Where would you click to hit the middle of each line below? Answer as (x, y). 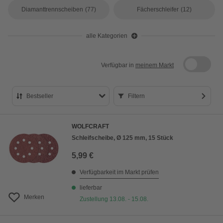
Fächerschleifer (158, 9)
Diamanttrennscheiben (53, 9)
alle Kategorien (107, 36)
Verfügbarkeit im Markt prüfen (119, 172)
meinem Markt (155, 65)
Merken (34, 197)
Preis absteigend (62, 152)
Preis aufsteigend (63, 135)
